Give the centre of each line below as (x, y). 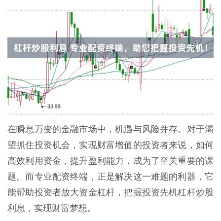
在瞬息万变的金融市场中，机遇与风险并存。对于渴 (110, 129)
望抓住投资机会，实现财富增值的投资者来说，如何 (110, 145)
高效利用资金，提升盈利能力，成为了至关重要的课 (110, 161)
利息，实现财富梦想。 (52, 208)
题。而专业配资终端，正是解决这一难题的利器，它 (110, 177)
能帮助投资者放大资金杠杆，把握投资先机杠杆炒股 (110, 193)
